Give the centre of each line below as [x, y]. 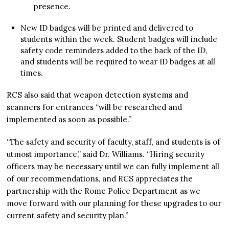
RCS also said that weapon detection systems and [98, 95]
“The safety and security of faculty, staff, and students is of [114, 142]
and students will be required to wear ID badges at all [118, 62]
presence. [52, 7]
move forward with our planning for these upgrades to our [114, 203]
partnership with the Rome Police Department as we [104, 191]
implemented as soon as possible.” [69, 120]
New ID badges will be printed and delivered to [107, 28]
